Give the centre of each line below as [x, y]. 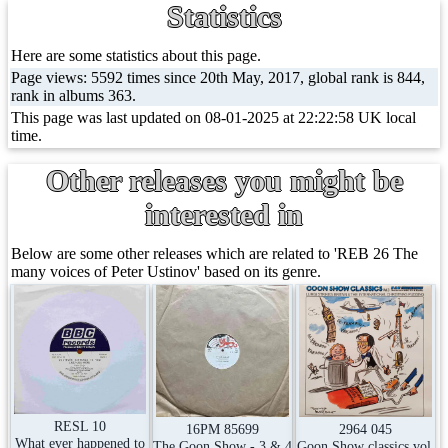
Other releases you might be [224, 180]
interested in [224, 214]
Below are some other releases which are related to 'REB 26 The [214, 253]
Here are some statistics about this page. [136, 55]
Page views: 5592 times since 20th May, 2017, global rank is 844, [218, 77]
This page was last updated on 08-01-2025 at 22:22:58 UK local [213, 117]
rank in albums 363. [73, 95]
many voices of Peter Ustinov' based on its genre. [166, 271]
